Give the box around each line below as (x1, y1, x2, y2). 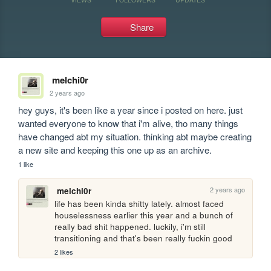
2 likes (54, 247, 74, 257)
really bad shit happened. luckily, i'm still (54, 221, 206, 233)
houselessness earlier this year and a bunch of (54, 209, 233, 221)
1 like (18, 159, 34, 169)
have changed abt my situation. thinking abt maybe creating (18, 130, 252, 143)
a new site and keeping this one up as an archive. (18, 143, 212, 156)
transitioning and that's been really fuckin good (54, 232, 233, 244)
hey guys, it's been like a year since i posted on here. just (18, 103, 243, 116)
